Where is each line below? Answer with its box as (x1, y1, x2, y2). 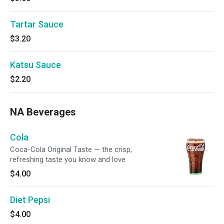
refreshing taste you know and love (10, 155, 125, 164)
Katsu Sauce (10, 59, 61, 70)
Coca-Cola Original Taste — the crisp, (10, 145, 132, 154)
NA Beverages (10, 106, 76, 118)
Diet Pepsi (10, 194, 50, 205)
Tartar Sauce (10, 19, 63, 29)
